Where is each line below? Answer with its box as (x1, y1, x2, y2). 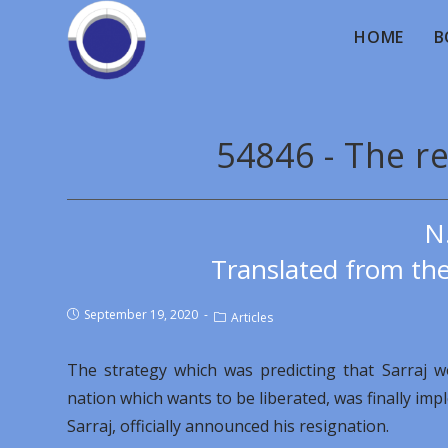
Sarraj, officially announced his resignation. (67, 415, 390, 437)
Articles (231, 309, 274, 326)
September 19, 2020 (84, 306, 199, 323)
